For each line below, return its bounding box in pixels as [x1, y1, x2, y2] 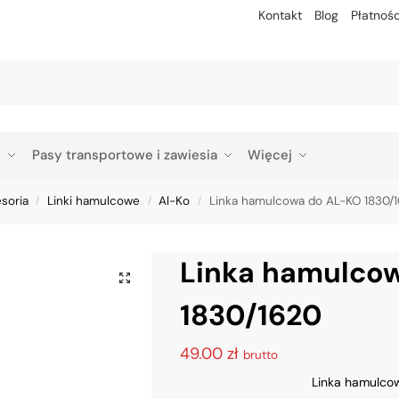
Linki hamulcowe [47, 193, 141, 208]
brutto [243, 346, 279, 362]
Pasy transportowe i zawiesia [31, 146, 217, 164]
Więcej [248, 146, 292, 164]
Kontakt [258, 7, 302, 24]
